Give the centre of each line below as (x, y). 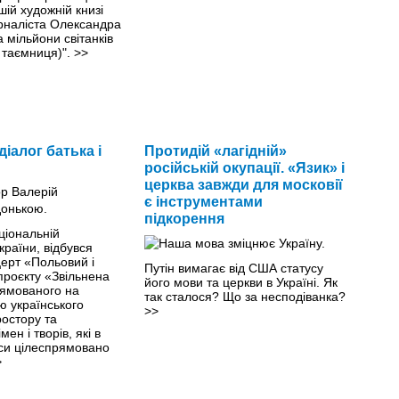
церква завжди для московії (243, 184)
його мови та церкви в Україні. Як (240, 282)
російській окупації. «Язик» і (244, 167)
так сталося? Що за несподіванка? (244, 296)
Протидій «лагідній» (215, 151)
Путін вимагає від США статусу (233, 268)
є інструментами (203, 201)
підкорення (184, 218)
